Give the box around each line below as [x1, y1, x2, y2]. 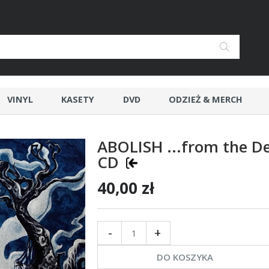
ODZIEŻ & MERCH [169, 94, 243, 105]
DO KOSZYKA [157, 251, 213, 264]
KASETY [61, 94, 95, 105]
